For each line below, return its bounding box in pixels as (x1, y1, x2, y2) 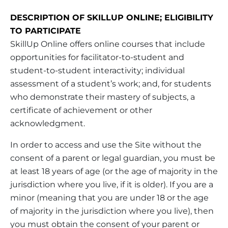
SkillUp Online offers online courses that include (10, 39, 205, 49)
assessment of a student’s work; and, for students (10, 78, 211, 89)
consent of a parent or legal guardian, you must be (10, 153, 215, 163)
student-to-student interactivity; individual (10, 65, 185, 75)
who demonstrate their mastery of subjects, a (10, 92, 195, 102)
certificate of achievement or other (10, 105, 152, 115)
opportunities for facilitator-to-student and (10, 52, 184, 62)
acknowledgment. (10, 118, 85, 128)
